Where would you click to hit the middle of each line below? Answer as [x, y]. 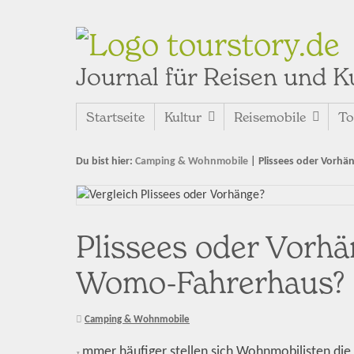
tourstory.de [249, 44]
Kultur [183, 117]
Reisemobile [270, 117]
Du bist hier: [104, 162]
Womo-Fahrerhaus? [211, 282]
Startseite [115, 117]
